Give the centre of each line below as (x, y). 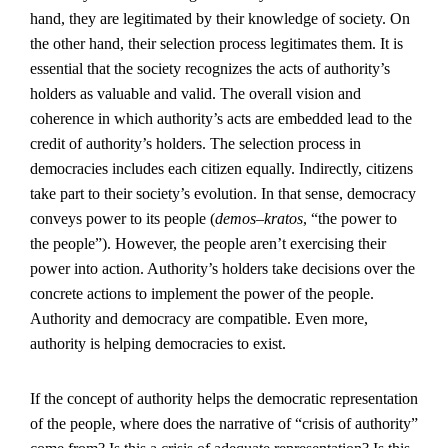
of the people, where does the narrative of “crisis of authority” (224, 423)
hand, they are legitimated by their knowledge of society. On (220, 18)
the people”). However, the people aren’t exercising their (208, 243)
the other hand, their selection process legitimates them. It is (216, 43)
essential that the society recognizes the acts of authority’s (210, 68)
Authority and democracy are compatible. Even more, (199, 318)
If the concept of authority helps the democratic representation (224, 398)
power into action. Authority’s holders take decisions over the (222, 268)
